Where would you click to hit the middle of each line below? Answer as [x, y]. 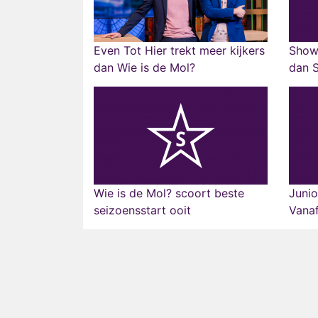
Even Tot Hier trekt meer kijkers [179, 50]
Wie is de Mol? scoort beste [169, 193]
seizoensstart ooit [142, 210]
